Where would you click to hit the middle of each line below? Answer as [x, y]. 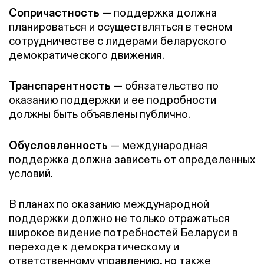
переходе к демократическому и [94, 247]
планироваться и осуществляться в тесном [121, 27]
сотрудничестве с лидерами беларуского [118, 41]
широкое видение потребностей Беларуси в [123, 233]
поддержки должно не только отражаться [119, 219]
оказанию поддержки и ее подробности [113, 100]
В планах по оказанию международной [109, 204]
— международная [158, 145]
